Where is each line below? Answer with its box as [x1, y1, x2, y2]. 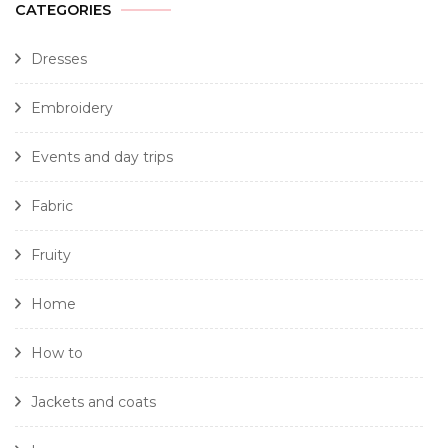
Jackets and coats [31, 392, 156, 411]
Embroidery [31, 98, 113, 117]
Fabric [31, 196, 73, 215]
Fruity [31, 245, 71, 264]
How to [31, 343, 83, 362]
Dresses [31, 49, 87, 68]
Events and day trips [31, 147, 173, 166]
